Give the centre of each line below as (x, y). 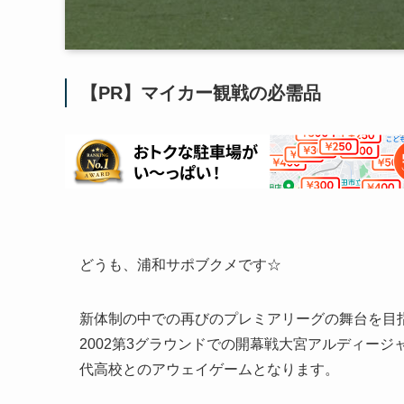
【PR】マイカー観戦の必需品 (201, 93)
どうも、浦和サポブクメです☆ (180, 265)
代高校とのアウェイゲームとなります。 (209, 369)
